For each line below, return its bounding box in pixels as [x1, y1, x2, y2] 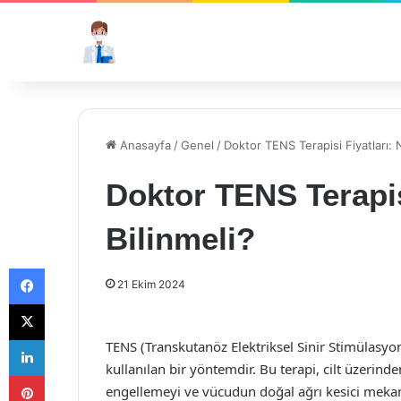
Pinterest [44, 368, 95, 382]
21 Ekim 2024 [117, 277, 185, 291]
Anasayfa [116, 138, 171, 152]
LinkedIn [44, 332, 90, 346]
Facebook [44, 260, 98, 275]
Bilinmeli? [106, 221, 255, 256]
